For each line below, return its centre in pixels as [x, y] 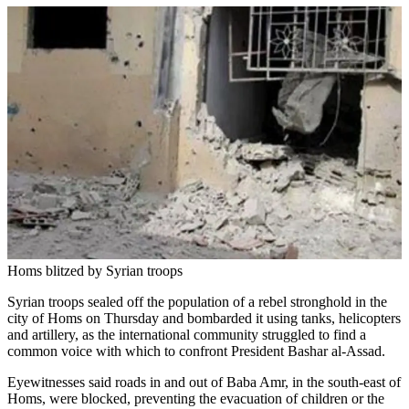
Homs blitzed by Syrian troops [95, 270]
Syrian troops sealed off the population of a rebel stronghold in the [197, 301]
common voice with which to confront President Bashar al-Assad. [196, 351]
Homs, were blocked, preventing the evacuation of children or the [196, 398]
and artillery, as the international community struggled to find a [187, 334]
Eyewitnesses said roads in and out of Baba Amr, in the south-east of [204, 382]
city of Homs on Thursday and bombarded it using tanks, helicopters [204, 318]
